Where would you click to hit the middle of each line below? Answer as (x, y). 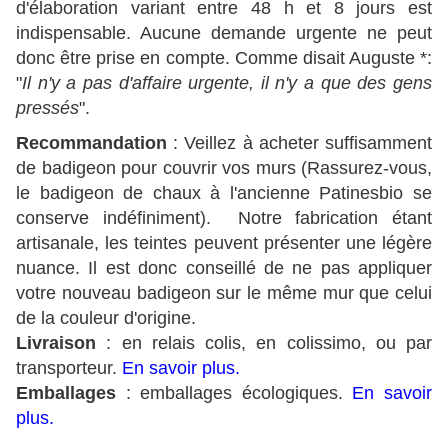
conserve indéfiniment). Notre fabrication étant (224, 218)
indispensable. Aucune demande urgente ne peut (224, 33)
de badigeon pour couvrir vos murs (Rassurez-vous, (224, 168)
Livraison (61, 343)
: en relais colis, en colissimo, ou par (269, 343)
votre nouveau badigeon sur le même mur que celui (224, 293)
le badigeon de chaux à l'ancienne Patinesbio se (224, 193)
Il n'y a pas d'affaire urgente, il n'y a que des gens (227, 83)
